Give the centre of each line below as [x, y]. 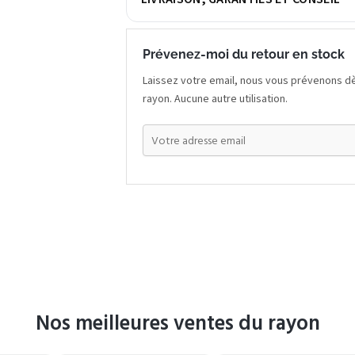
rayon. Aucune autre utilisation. [215, 99]
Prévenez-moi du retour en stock [243, 55]
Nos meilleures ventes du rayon [177, 323]
